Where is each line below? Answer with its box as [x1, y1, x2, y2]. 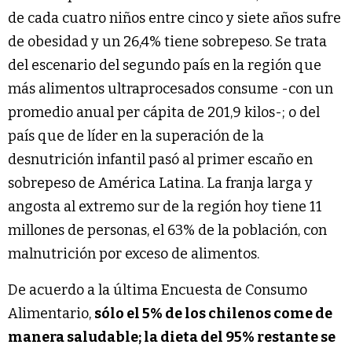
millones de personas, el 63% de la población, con [8, 221, 327, 239]
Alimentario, [8, 304, 94, 322]
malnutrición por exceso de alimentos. [8, 244, 259, 262]
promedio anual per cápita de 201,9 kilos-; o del [8, 103, 320, 121]
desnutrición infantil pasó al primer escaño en [8, 150, 313, 168]
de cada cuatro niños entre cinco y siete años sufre [8, 9, 341, 27]
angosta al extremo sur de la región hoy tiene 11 [8, 197, 322, 215]
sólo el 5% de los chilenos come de [94, 304, 332, 322]
